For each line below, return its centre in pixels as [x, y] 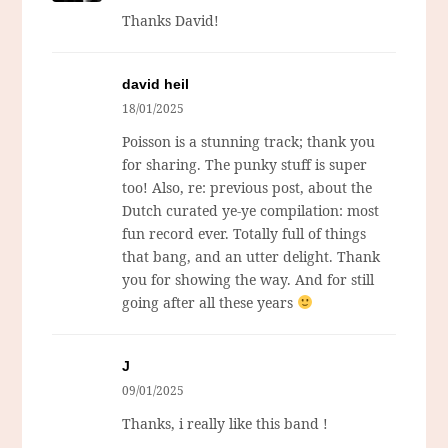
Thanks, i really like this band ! [225, 423]
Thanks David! [171, 20]
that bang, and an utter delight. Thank [251, 256]
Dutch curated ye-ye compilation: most [251, 210]
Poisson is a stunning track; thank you [249, 141]
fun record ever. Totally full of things [244, 233]
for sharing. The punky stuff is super [245, 164]
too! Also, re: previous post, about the [247, 187]
